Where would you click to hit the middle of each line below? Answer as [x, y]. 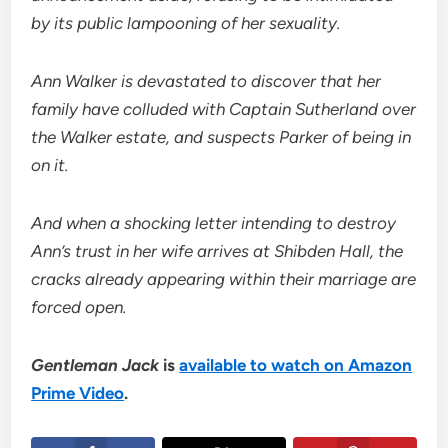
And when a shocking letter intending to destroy [214, 223]
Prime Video [78, 393]
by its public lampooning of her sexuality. [186, 23]
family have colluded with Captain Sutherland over [224, 109]
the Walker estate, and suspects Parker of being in [221, 137]
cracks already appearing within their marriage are [224, 279]
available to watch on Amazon [296, 365]
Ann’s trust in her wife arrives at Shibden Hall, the [217, 251]
